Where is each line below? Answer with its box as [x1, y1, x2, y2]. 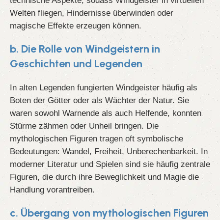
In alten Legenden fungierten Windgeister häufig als [10, 83, 197, 92]
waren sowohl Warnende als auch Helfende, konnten [10, 109, 201, 118]
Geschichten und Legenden [10, 57, 142, 71]
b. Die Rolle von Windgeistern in [10, 42, 160, 56]
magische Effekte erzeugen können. [10, 21, 141, 30]
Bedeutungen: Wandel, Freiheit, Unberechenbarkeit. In [10, 147, 208, 156]
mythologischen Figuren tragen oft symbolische [10, 134, 183, 143]
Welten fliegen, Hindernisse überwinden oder [10, 8, 173, 18]
